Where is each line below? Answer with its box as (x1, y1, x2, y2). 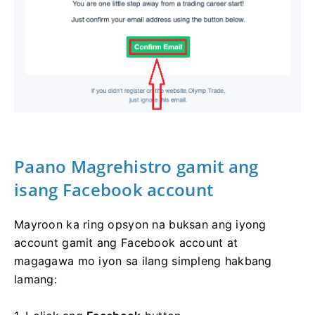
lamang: (14, 271, 57, 286)
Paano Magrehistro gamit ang (14, 154, 259, 178)
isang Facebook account (14, 177, 214, 201)
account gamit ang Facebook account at (14, 235, 238, 250)
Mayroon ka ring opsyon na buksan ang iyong (14, 217, 266, 231)
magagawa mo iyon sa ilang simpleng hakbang (14, 253, 272, 268)
